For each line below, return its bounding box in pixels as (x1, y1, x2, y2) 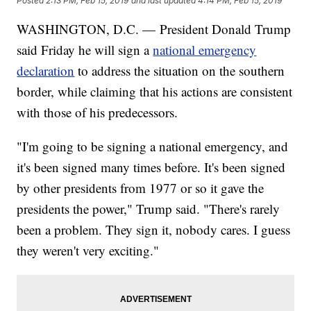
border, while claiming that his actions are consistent (17, 83, 293, 101)
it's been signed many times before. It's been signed (17, 158, 286, 176)
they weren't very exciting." (17, 242, 160, 260)
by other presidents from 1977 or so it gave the (17, 179, 264, 197)
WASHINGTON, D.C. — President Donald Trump (17, 20, 292, 38)
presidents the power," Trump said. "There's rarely (17, 200, 280, 218)
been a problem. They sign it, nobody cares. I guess (17, 221, 291, 239)
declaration (17, 62, 75, 80)
